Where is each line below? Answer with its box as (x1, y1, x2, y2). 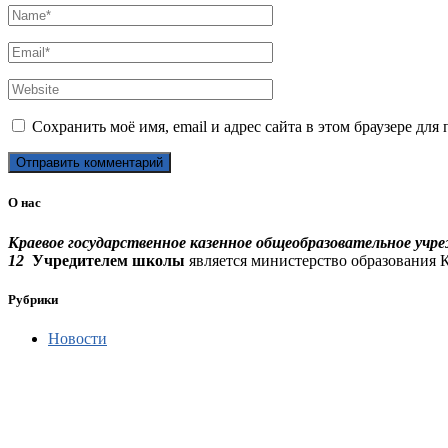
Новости (48, 330, 107, 347)
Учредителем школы (32, 251, 189, 269)
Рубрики (8, 291, 58, 307)
